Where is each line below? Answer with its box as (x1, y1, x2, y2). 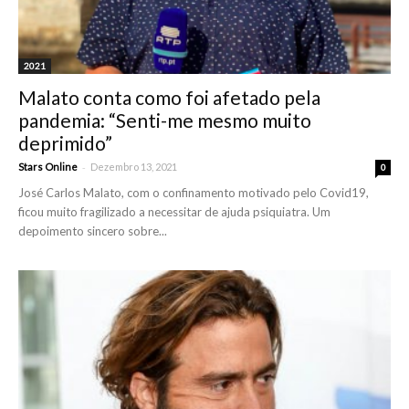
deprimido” (18, 131, 112, 154)
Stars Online (18, 160, 78, 173)
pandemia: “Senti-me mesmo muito (18, 108, 311, 131)
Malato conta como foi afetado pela (18, 85, 320, 109)
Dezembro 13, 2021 (90, 160, 177, 173)
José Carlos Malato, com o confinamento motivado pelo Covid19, (18, 184, 369, 200)
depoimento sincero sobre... (18, 223, 167, 238)
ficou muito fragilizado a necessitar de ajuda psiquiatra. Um (18, 204, 330, 219)
